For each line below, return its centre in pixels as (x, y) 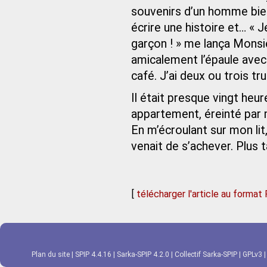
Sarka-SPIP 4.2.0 (143, 254)
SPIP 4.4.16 (93, 254)
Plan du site (51, 254)
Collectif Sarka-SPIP (206, 254)
